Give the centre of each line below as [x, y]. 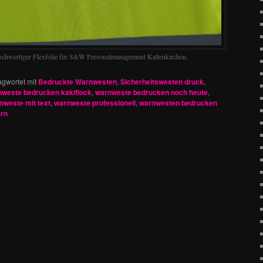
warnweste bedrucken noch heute [151, 92]
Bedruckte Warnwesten [77, 82]
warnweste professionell [95, 103]
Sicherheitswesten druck [162, 82]
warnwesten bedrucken [178, 103]
